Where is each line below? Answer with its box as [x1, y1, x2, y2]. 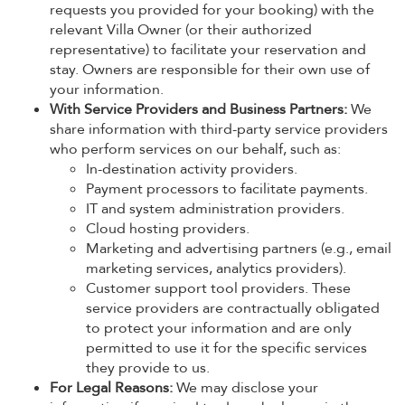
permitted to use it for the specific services [86, 338, 367, 358]
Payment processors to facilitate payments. [86, 179, 368, 199]
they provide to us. [86, 358, 210, 378]
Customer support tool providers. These [86, 278, 351, 298]
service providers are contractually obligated [86, 298, 380, 318]
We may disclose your [173, 378, 318, 398]
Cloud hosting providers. [86, 219, 250, 239]
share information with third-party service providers [50, 119, 388, 139]
